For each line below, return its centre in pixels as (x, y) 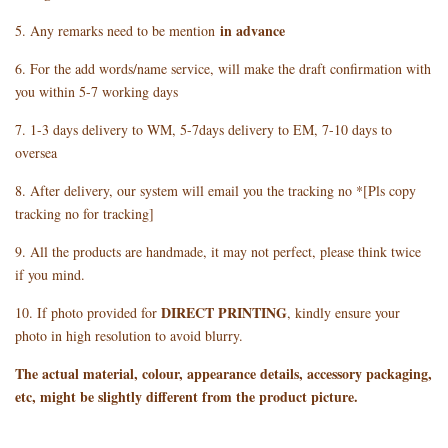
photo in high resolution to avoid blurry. (129, 336)
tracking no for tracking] (84, 214)
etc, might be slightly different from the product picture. (189, 397)
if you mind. (50, 275)
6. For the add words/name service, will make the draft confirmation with (223, 69)
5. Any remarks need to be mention (115, 31)
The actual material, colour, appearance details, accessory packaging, (223, 374)
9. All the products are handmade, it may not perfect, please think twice (218, 252)
